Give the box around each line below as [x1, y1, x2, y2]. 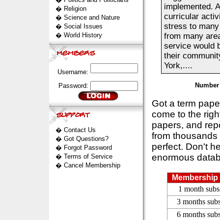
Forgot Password [63, 144, 112, 151]
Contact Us [63, 126, 96, 134]
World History [63, 31, 102, 39]
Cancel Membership [63, 162, 120, 169]
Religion [63, 5, 86, 12]
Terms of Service [63, 153, 112, 160]
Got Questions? [63, 135, 109, 142]
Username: [57, 68, 90, 76]
